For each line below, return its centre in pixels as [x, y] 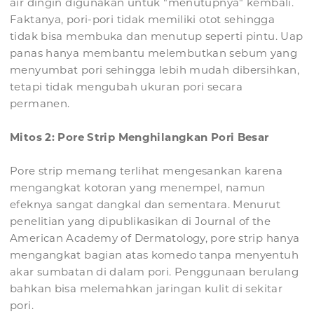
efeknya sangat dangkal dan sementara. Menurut [145, 205]
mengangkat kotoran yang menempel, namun [138, 188]
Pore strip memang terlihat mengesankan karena [146, 171]
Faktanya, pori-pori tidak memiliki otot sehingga [142, 20]
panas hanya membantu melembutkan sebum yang [154, 53]
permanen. [40, 104]
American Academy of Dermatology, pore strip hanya [155, 238]
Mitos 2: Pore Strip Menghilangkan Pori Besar [139, 137]
